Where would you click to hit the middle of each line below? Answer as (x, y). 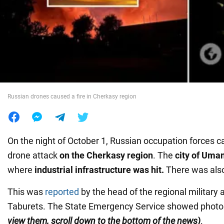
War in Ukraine (37, 24)
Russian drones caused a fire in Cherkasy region (72, 96)
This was (26, 191)
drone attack (32, 155)
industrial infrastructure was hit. (99, 169)
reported (62, 191)
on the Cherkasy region (105, 155)
